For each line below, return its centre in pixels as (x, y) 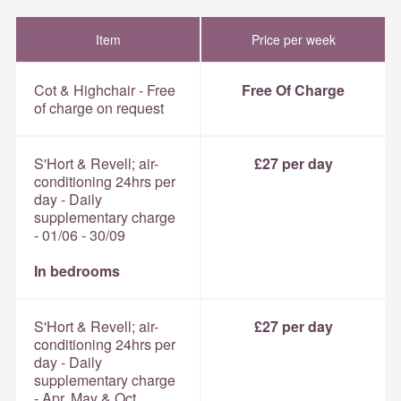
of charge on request (99, 107)
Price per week (293, 39)
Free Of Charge (293, 90)
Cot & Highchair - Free (105, 90)
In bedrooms (77, 270)
